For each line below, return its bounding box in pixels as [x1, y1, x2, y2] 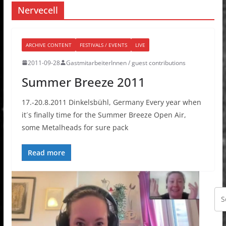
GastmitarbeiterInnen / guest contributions [66, 58, 186, 67]
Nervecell [17, 4, 58, 16]
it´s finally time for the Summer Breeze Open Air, [21, 109, 186, 120]
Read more [27, 147, 65, 157]
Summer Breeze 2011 [21, 73, 145, 90]
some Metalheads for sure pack [21, 122, 128, 132]
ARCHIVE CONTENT [25, 41, 72, 48]
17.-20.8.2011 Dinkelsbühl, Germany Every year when [21, 97, 201, 107]
